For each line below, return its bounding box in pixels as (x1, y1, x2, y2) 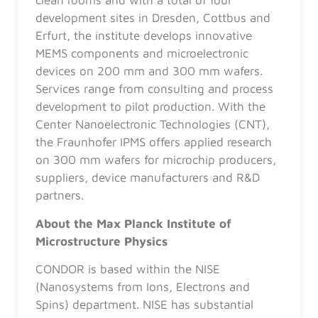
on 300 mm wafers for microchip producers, (35, 153, 276, 168)
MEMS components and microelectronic (35, 46, 248, 61)
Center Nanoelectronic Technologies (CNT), (35, 117, 270, 132)
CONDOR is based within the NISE (35, 261, 220, 276)
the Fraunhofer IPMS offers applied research (35, 135, 272, 150)
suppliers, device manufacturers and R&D (35, 170, 260, 185)
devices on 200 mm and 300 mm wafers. (35, 64, 263, 79)
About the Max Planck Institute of (35, 216, 231, 231)
